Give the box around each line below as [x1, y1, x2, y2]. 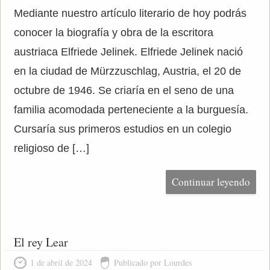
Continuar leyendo [172, 175, 251, 189]
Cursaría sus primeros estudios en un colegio [13, 123, 231, 135]
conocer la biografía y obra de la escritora [13, 27, 213, 39]
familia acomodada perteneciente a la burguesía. [13, 104, 248, 116]
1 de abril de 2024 [30, 257, 92, 268]
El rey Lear [13, 234, 68, 250]
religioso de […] [13, 142, 89, 154]
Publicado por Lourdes [113, 257, 192, 268]
